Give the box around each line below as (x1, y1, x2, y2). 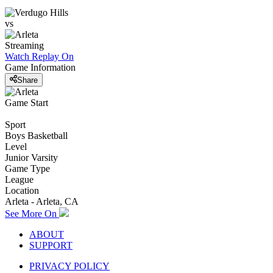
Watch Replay (5, 51, 59, 62)
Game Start (5, 97, 48, 108)
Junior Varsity (5, 152, 58, 163)
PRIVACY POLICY (29, 260, 110, 271)
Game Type (5, 163, 50, 174)
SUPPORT (29, 239, 73, 250)
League (5, 174, 34, 185)
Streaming (5, 40, 44, 51)
